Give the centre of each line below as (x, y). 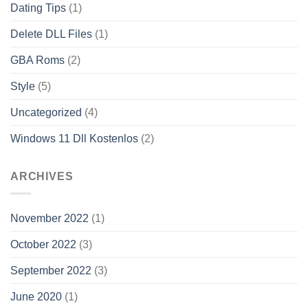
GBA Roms (37, 60)
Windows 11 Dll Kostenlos (74, 138)
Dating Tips (38, 8)
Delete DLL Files (51, 34)
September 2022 (51, 270)
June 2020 (36, 296)
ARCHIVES (42, 176)
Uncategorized (46, 112)
